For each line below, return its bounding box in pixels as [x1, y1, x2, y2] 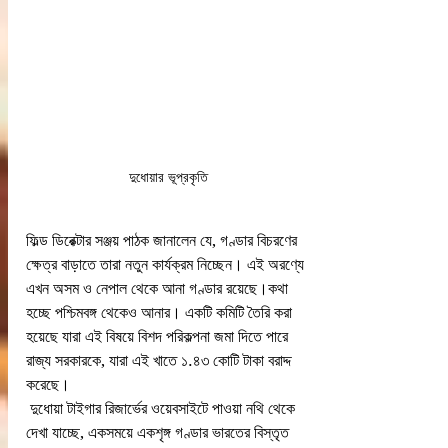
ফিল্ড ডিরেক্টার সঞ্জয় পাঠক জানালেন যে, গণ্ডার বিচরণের [26, 230, 301, 250]
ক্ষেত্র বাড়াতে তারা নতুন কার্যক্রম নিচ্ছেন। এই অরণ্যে [26, 254, 308, 274]
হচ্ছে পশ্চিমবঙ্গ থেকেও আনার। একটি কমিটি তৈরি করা [26, 302, 296, 322]
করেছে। [26, 374, 70, 394]
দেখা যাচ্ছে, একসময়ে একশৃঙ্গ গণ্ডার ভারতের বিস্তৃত [26, 422, 293, 442]
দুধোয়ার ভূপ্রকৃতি [128, 167, 208, 186]
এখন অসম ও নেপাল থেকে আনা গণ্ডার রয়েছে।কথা [26, 278, 292, 298]
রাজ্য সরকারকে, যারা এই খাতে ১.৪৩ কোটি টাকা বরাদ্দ [26, 350, 295, 370]
